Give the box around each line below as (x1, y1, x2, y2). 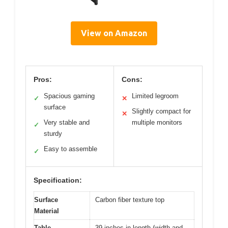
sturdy (44, 129, 62, 137)
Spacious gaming (44, 92, 95, 100)
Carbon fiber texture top (95, 195, 164, 204)
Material (34, 207, 59, 215)
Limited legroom (132, 92, 179, 100)
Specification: (34, 176, 82, 184)
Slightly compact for (132, 107, 191, 115)
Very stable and (44, 118, 90, 126)
